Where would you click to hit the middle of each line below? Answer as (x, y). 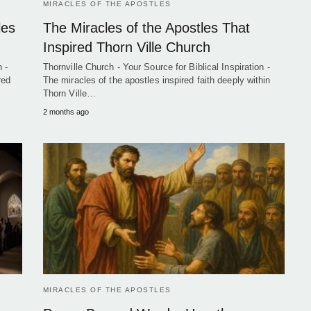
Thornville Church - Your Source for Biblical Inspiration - (156, 67)
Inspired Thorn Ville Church (126, 47)
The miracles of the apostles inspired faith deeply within (157, 80)
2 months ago (66, 112)
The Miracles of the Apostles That (146, 28)
